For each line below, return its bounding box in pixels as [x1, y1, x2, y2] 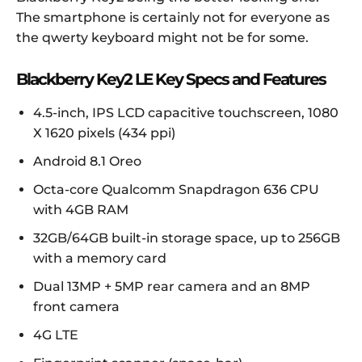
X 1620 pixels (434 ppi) [33, 125, 175, 141]
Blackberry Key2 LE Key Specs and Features [16, 69, 326, 90]
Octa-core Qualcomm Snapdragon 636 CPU [33, 182, 319, 198]
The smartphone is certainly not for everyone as [16, 10, 330, 26]
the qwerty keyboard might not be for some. [16, 30, 309, 46]
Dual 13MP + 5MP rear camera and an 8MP [33, 279, 310, 295]
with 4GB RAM [33, 202, 128, 218]
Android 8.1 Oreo [33, 154, 141, 170]
